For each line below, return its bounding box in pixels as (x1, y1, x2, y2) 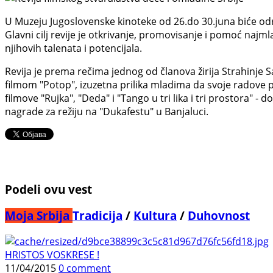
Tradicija (73, 208, 122, 224)
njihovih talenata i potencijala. (5, 41, 142, 55)
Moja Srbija (5, 208, 73, 224)
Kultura (133, 208, 177, 224)
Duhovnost (188, 208, 250, 224)
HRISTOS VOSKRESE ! (5, 247, 99, 261)
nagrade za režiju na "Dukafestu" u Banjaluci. (5, 104, 208, 118)
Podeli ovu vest (5, 181, 92, 197)
